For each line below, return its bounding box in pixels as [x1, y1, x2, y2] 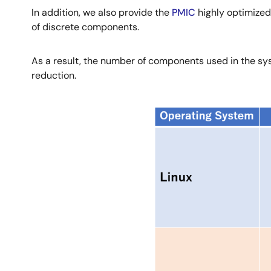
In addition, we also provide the [31, 6, 172, 19]
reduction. [31, 69, 76, 82]
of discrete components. [31, 21, 139, 34]
